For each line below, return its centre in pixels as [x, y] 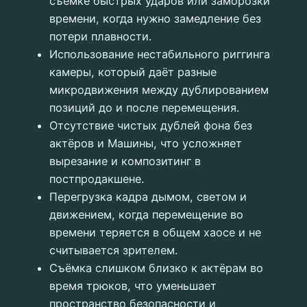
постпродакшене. [97, 179]
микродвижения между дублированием [159, 89]
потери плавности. [100, 36]
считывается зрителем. [113, 250]
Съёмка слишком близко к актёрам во [156, 268]
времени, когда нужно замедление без [155, 18]
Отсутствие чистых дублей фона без [151, 125]
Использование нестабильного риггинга [160, 54]
